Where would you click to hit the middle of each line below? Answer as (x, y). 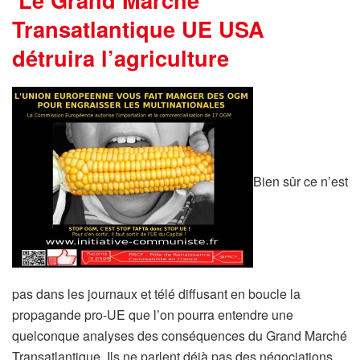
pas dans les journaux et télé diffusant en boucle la (156, 294)
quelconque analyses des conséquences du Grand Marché (180, 336)
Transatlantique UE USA (138, 28)
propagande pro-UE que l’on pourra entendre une (153, 315)
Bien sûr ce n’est (301, 182)
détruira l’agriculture (121, 57)
